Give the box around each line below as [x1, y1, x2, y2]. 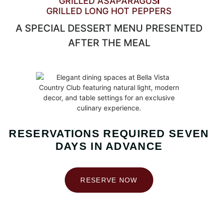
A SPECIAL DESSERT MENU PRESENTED [16, 22, 202, 34]
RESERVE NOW [80, 176, 138, 184]
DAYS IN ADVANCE [55, 140, 163, 152]
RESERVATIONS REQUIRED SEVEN [9, 127, 209, 140]
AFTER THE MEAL [68, 37, 150, 49]
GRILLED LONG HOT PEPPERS [46, 6, 172, 16]
